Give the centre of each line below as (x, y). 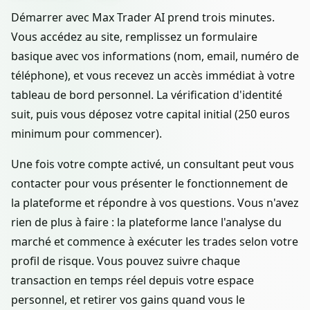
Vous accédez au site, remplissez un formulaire (134, 37)
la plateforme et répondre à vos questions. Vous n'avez (155, 203)
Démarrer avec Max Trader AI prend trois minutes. (143, 18)
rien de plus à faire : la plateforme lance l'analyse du (146, 222)
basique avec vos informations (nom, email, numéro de (155, 56)
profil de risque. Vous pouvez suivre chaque (126, 261)
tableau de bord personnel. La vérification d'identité (147, 95)
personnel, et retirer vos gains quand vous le (128, 300)
